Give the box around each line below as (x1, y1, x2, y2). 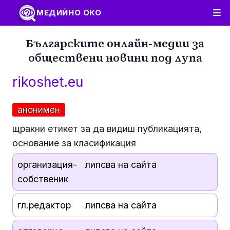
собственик (17, 174, 68, 184)
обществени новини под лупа (28, 50, 202, 65)
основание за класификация (12, 138, 136, 148)
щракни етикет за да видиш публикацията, (12, 123, 202, 134)
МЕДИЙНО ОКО (36, 8, 102, 17)
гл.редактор (17, 200, 71, 210)
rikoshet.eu (12, 73, 83, 90)
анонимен (17, 105, 60, 115)
